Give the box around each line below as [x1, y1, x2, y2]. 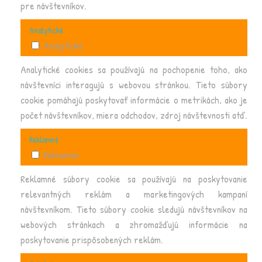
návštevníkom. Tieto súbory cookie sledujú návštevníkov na [20, 202, 247, 216]
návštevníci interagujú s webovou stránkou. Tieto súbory [20, 78, 247, 91]
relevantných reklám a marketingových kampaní [20, 187, 247, 201]
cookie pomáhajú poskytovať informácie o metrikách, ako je [20, 93, 247, 106]
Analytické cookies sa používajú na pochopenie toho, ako [20, 63, 247, 76]
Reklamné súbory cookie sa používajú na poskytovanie [20, 172, 247, 185]
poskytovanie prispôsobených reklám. [20, 233, 163, 246]
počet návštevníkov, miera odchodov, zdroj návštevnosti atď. [20, 108, 247, 122]
